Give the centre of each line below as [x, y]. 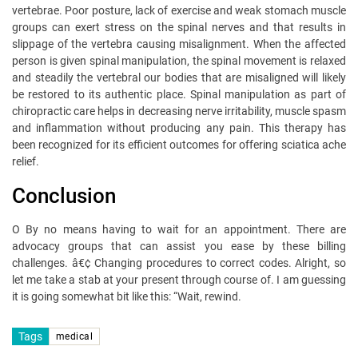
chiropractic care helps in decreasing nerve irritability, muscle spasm [179, 111]
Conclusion [64, 196]
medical [75, 337]
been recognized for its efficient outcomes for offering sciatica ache [179, 145]
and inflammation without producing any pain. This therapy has [179, 128]
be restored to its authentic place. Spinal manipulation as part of [179, 95]
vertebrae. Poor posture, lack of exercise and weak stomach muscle [179, 11]
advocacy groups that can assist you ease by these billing [179, 247]
